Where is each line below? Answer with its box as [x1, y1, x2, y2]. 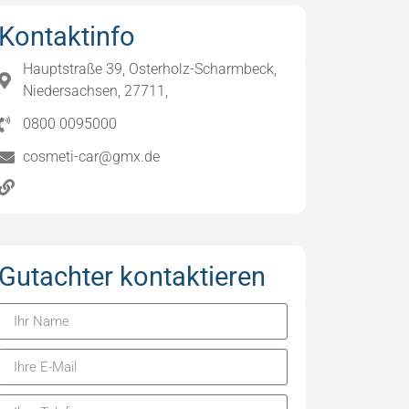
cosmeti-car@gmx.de [23, 148, 161, 166]
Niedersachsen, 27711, [23, 82, 169, 100]
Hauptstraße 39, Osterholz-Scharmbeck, [23, 60, 278, 79]
